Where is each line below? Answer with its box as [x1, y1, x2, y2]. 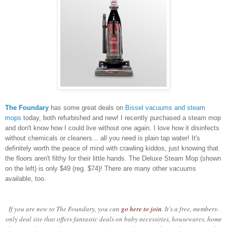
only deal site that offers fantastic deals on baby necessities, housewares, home [5, 214, 222, 224]
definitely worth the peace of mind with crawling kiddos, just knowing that [5, 144, 218, 153]
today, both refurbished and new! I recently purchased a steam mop [21, 114, 221, 122]
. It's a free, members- [161, 204, 219, 214]
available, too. [5, 175, 46, 183]
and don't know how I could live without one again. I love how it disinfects [5, 124, 219, 132]
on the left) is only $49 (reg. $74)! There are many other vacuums [5, 165, 196, 173]
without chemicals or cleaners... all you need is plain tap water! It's [5, 134, 200, 142]
